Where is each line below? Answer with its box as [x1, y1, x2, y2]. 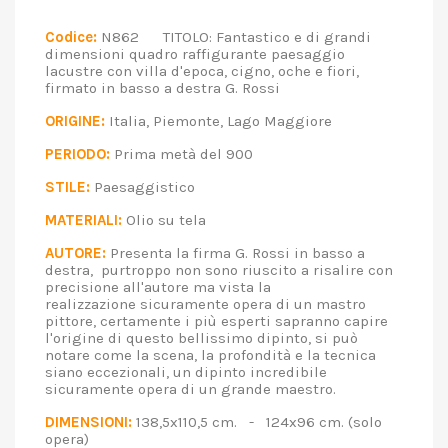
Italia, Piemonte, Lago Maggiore [105, 112, 356, 130]
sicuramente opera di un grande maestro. [45, 380, 360, 398]
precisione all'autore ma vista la [45, 278, 271, 296]
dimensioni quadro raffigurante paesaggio [45, 45, 345, 63]
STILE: [45, 178, 90, 196]
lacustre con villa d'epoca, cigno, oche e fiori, [45, 62, 359, 80]
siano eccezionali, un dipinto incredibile [45, 363, 327, 381]
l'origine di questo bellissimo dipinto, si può [45, 329, 358, 347]
